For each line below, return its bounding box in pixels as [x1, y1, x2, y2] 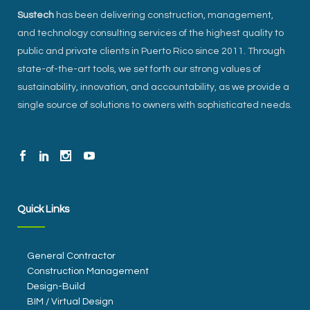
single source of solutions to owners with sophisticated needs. [17, 100, 292, 111]
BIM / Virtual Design [27, 297, 113, 307]
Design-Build [27, 282, 85, 292]
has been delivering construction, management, [54, 10, 273, 21]
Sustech [17, 10, 54, 21]
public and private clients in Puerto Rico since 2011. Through [17, 46, 285, 57]
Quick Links [17, 204, 69, 215]
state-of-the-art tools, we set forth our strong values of [17, 64, 261, 75]
